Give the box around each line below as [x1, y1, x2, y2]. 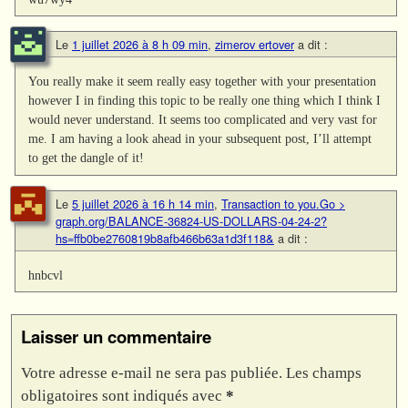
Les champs [286, 363, 362, 382]
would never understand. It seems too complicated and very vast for [28, 112, 378, 127]
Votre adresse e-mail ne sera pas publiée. [21, 363, 282, 382]
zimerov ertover [215, 36, 294, 54]
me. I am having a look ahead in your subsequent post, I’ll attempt [28, 131, 372, 147]
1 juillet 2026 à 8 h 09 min [72, 36, 208, 54]
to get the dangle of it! [28, 150, 145, 166]
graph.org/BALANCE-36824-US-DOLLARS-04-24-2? [56, 211, 327, 229]
